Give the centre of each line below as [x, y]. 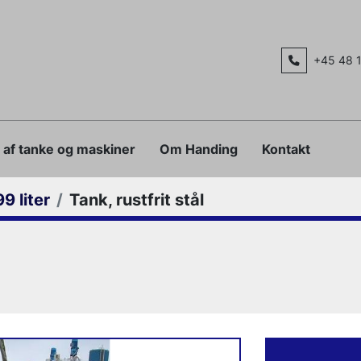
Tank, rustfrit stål [137, 200]
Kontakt [290, 149]
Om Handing [203, 149]
